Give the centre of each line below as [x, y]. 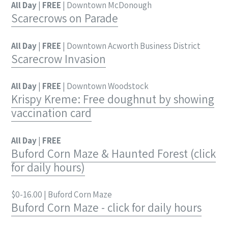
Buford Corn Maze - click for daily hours [106, 208]
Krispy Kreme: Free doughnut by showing [113, 99]
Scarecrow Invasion [59, 59]
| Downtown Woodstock [105, 86]
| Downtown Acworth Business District [131, 46]
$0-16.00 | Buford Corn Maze [62, 195]
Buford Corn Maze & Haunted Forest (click [113, 153]
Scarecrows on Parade [65, 19]
